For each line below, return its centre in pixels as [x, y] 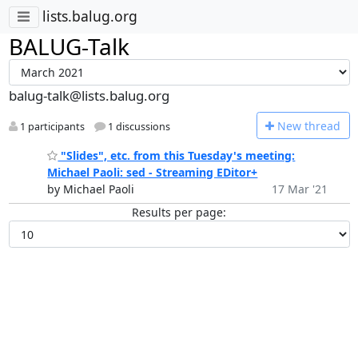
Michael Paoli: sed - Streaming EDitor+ [153, 173]
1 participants [51, 127]
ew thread [313, 125]
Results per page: [179, 213]
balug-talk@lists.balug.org [89, 95]
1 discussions [137, 127]
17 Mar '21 [299, 189]
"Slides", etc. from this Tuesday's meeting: [177, 156]
